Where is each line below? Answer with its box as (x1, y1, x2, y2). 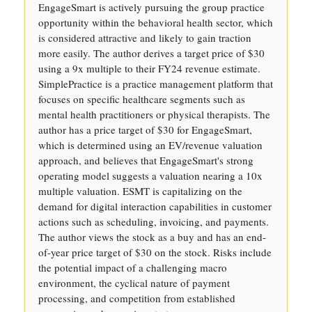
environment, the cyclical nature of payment (38, 276, 230, 290)
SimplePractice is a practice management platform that (38, 77, 273, 91)
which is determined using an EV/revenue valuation (38, 138, 263, 152)
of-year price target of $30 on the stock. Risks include (38, 245, 272, 259)
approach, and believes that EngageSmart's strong (38, 153, 253, 167)
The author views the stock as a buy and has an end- (38, 230, 266, 244)
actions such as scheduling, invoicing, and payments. (38, 214, 269, 228)
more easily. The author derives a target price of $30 (38, 46, 265, 60)
